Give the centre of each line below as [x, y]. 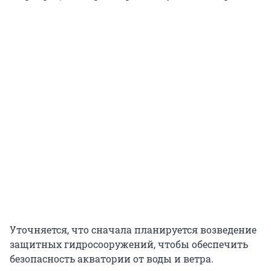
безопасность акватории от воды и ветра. [112, 258]
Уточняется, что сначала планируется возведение [133, 229]
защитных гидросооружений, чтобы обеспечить [129, 244]
